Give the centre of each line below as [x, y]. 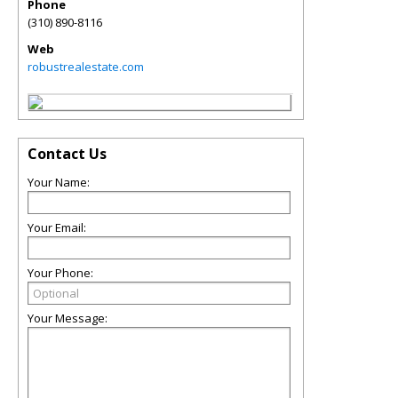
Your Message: [68, 318]
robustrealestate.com [86, 67]
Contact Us [67, 154]
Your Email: [57, 227]
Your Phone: [60, 273]
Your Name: [59, 182]
